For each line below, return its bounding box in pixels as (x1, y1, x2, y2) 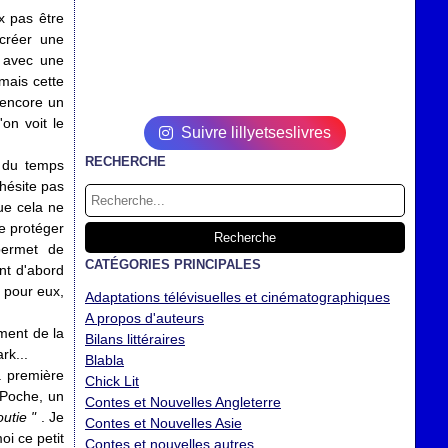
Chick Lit (85, 373, 139, 389)
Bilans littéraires (85, 331, 185, 347)
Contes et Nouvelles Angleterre (85, 394, 281, 410)
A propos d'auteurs (85, 310, 204, 326)
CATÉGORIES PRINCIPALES (85, 257, 261, 272)
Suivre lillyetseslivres (181, 124, 331, 141)
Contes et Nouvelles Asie (85, 415, 242, 431)
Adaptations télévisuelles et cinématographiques (85, 289, 390, 305)
